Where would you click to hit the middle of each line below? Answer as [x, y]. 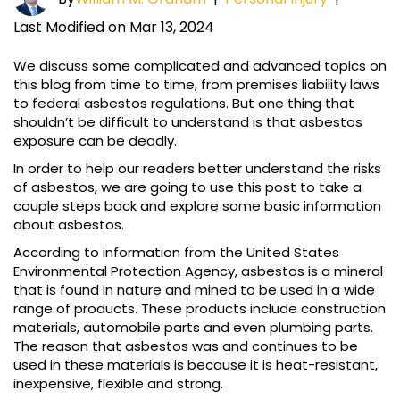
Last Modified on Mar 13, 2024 [114, 28]
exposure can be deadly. [95, 141]
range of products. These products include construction [200, 309]
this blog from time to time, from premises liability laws [196, 85]
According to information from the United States [176, 253]
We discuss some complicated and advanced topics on [200, 66]
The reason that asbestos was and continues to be [186, 346]
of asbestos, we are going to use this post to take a [187, 187]
